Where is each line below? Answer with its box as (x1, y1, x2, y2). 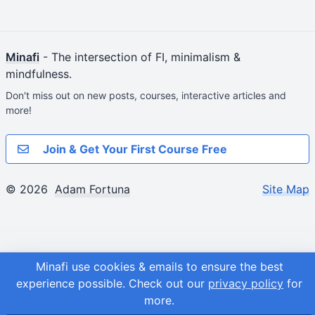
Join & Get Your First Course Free (40, 142, 227, 156)
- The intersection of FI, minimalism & (39, 50, 240, 64)
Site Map (262, 182, 309, 196)
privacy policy (208, 276, 283, 290)
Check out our (129, 276, 208, 290)
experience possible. (16, 276, 129, 290)
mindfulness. (6, 67, 72, 81)
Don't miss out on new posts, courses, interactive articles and (6, 89, 286, 101)
